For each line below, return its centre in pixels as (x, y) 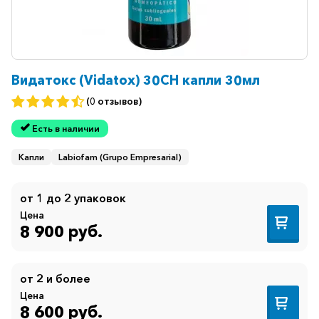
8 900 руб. (61, 231)
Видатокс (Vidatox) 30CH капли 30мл (136, 80)
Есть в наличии (66, 129)
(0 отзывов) (114, 101)
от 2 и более (55, 279)
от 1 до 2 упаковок (73, 198)
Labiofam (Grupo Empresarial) (120, 157)
